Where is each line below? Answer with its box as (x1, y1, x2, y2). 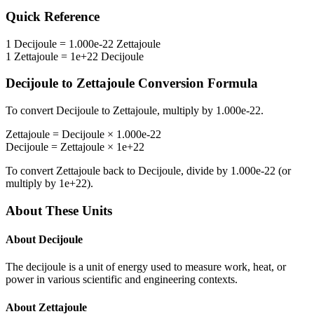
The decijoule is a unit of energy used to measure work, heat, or (6, 261, 286, 273)
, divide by (181, 165, 231, 177)
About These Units (6, 203, 112, 218)
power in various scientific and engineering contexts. (6, 273, 238, 286)
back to (100, 165, 138, 177)
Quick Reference (6, 9, 100, 25)
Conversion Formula (135, 76, 258, 91)
